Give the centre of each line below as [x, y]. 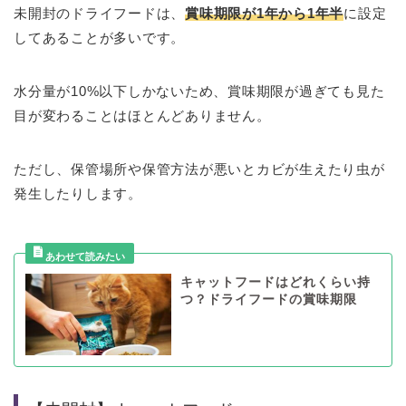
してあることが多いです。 [100, 37]
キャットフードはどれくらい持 [275, 282]
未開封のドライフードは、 [100, 13]
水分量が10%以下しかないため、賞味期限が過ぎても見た [199, 91]
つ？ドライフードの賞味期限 [268, 299]
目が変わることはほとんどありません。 [142, 115]
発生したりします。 [78, 193]
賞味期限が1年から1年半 [265, 13]
